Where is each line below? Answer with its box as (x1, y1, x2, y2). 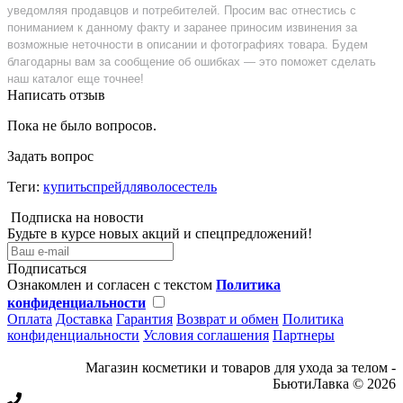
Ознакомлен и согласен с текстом (7, 276, 216, 292)
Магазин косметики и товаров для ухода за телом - (85, 359, 396, 375)
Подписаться (7, 260, 86, 276)
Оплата (7, 310, 52, 327)
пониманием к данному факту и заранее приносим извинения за (7, 20, 357, 34)
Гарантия (116, 310, 173, 327)
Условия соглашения (143, 327, 269, 343)
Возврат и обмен (176, 310, 279, 327)
